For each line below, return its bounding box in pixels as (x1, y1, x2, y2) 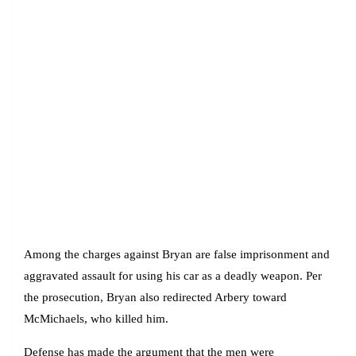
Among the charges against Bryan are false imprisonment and (24, 248, 330, 261)
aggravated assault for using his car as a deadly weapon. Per (24, 269, 322, 283)
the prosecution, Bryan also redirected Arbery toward (24, 291, 287, 304)
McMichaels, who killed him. (24, 312, 168, 326)
